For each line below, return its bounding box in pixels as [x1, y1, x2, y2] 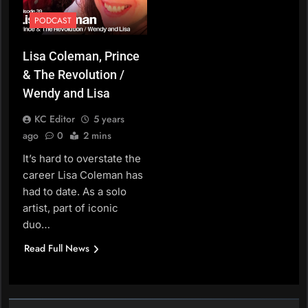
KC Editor [34, 111, 75, 126]
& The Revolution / [23, 67, 124, 82]
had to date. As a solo [23, 184, 126, 198]
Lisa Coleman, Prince [23, 48, 140, 63]
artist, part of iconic [23, 201, 118, 214]
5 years [93, 111, 124, 126]
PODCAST [34, 14, 71, 27]
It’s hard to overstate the [23, 151, 141, 165]
